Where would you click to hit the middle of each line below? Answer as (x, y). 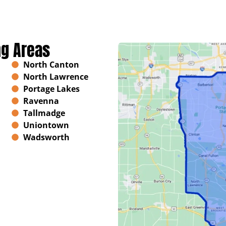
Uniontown (46, 125)
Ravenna (41, 101)
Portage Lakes (51, 89)
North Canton (51, 65)
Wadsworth (46, 137)
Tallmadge (44, 113)
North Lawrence (55, 77)
